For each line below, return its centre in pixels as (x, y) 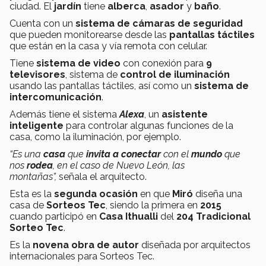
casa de (28, 205)
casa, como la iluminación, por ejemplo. (95, 137)
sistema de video (80, 64)
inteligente (38, 126)
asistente (185, 115)
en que (156, 194)
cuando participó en (54, 217)
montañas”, (34, 177)
